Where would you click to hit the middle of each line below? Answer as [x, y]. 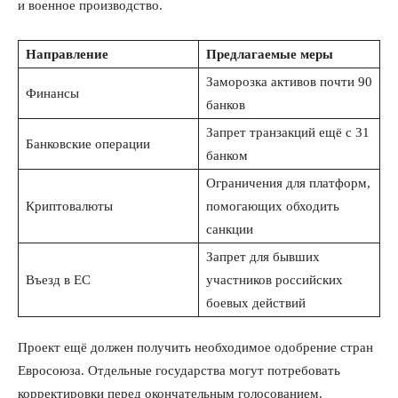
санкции [230, 230]
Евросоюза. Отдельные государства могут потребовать [179, 371]
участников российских [275, 280]
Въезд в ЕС [58, 280]
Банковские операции [88, 144]
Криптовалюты [69, 207]
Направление [67, 55]
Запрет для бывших [263, 257]
